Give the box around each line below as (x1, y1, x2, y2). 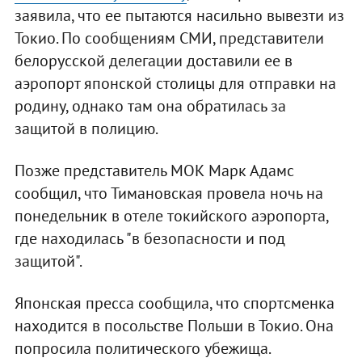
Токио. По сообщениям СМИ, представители (14, 27, 324, 49)
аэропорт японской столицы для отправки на (14, 73, 336, 95)
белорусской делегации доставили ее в (14, 50, 293, 72)
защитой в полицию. (14, 118, 158, 140)
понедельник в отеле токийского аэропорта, (14, 205, 328, 227)
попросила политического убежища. (14, 338, 271, 360)
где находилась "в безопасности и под (14, 228, 285, 250)
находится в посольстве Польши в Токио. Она (14, 315, 334, 337)
